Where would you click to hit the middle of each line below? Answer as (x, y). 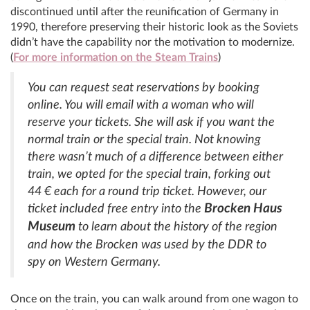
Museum (52, 226)
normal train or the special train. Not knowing (144, 139)
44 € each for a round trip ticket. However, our (147, 191)
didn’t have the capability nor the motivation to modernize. (153, 42)
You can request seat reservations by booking (144, 87)
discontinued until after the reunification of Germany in (145, 11)
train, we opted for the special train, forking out (149, 174)
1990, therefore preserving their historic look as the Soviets (154, 27)
